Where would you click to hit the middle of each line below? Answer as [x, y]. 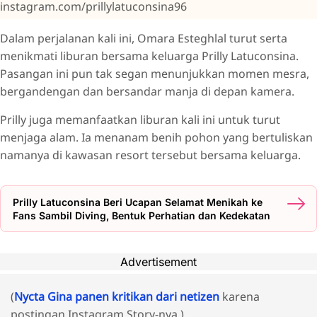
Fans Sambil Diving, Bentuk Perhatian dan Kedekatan [142, 216]
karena [241, 297]
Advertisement [158, 262]
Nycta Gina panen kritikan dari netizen [118, 297]
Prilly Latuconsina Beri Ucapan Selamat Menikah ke [138, 202]
